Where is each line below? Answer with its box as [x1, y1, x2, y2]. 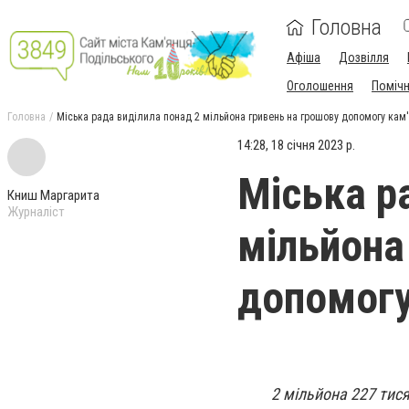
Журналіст [7, 204, 65, 220]
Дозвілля [339, 50, 389, 65]
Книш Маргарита [7, 187, 100, 204]
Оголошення [287, 79, 353, 93]
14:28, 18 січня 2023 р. [237, 137, 355, 153]
